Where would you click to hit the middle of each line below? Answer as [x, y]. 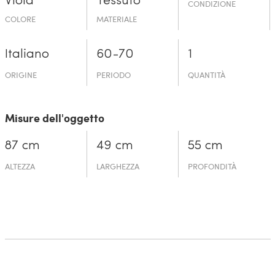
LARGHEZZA [118, 166]
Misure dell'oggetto [54, 118]
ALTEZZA [20, 166]
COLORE [20, 19]
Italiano [27, 54]
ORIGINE [21, 75]
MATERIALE [116, 19]
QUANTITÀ [207, 75]
